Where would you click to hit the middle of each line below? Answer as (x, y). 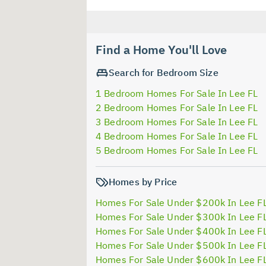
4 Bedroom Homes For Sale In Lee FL (177, 136)
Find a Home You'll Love (161, 49)
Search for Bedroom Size (164, 72)
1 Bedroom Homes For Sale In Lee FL (177, 93)
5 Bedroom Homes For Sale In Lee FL (177, 150)
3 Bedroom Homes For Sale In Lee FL (177, 121)
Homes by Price (143, 181)
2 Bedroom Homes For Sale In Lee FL (177, 107)
